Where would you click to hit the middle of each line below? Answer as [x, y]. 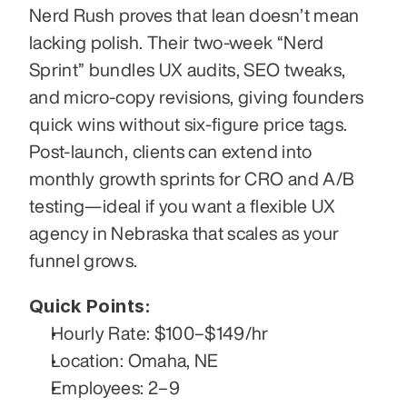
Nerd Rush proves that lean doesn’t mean [194, 15]
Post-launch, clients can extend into [171, 152]
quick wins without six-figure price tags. [189, 124]
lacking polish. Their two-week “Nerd [177, 43]
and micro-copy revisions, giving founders [197, 97]
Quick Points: [90, 307]
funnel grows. [84, 261]
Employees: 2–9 [115, 388]
